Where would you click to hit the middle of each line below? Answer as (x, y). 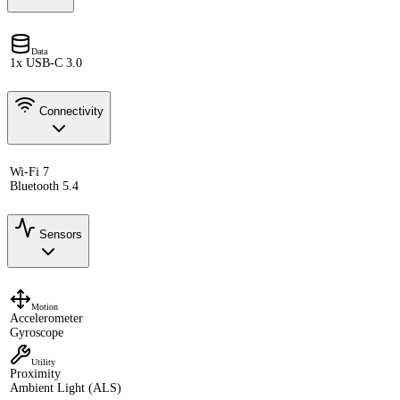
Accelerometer (46, 318)
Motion (45, 306)
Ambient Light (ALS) (66, 387)
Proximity (35, 373)
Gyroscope (37, 332)
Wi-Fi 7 (29, 171)
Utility (43, 362)
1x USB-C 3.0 (46, 62)
